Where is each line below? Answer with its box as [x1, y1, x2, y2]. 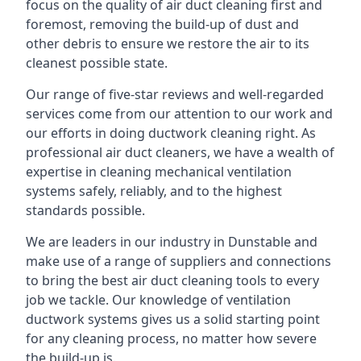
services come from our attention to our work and [26, 105, 333, 122]
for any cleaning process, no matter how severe [26, 330, 317, 347]
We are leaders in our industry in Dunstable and [26, 233, 317, 251]
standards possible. [26, 201, 145, 219]
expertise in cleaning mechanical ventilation [26, 163, 292, 180]
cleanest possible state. [26, 54, 168, 72]
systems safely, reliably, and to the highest [26, 182, 282, 200]
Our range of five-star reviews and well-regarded [26, 85, 324, 103]
